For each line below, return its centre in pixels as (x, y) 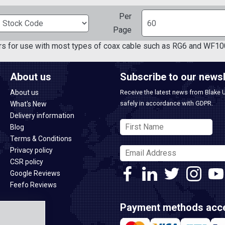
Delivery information (42, 116)
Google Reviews (35, 173)
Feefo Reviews (33, 185)
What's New (28, 104)
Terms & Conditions (41, 139)
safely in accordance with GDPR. (166, 103)
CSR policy (27, 162)
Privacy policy (31, 150)
